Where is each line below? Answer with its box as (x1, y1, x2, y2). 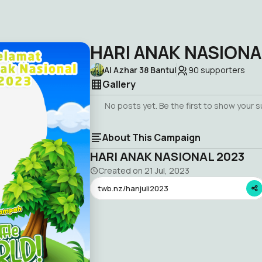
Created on (98, 165, 144, 176)
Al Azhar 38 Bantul (104, 64, 177, 75)
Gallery (102, 78, 136, 91)
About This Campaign (102, 131, 201, 144)
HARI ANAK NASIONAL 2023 (90, 149, 244, 164)
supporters (199, 64, 245, 75)
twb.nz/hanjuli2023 (98, 182, 168, 194)
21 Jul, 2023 (144, 165, 189, 176)
